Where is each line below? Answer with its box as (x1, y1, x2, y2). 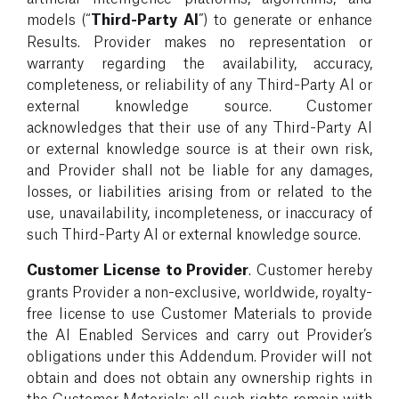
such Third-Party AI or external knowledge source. (27, 223, 361, 242)
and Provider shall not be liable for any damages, (27, 159, 372, 178)
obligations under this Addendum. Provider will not (27, 345, 372, 364)
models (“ (27, 8, 91, 28)
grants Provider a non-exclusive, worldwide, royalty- (27, 281, 372, 300)
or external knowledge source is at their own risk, (27, 137, 372, 157)
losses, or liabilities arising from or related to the (27, 180, 372, 199)
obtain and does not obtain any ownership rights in (27, 366, 372, 386)
